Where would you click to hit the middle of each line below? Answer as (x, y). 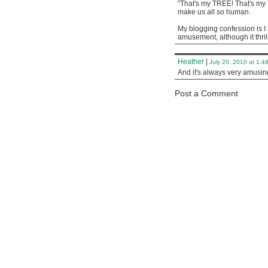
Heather (191, 62)
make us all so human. (214, 12)
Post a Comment (206, 93)
